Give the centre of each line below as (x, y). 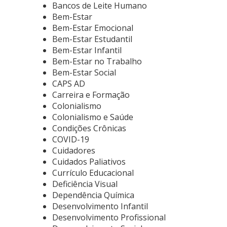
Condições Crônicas (89, 128)
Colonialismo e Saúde (93, 117)
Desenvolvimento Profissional (109, 217)
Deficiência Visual (85, 184)
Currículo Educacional (93, 173)
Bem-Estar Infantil (87, 50)
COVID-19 (71, 139)
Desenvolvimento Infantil (100, 206)
